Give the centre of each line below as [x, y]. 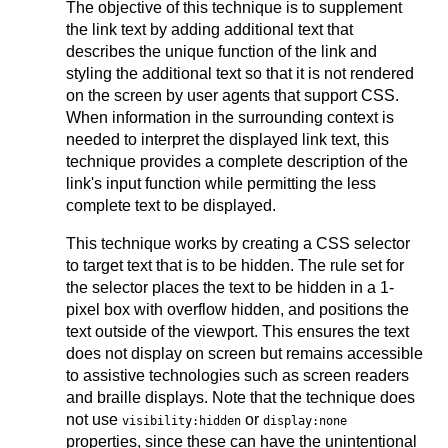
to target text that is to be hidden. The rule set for [235, 265]
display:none [305, 420]
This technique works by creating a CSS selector [238, 243]
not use [94, 419]
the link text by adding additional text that [209, 29]
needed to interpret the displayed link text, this [227, 139]
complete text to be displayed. [171, 205]
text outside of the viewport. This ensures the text [237, 331]
